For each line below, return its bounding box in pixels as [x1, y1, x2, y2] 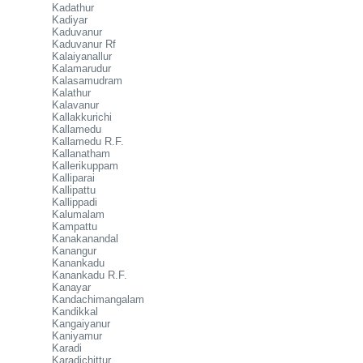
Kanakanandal [52, 233, 118, 245]
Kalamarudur [52, 62, 111, 75]
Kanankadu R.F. [52, 269, 127, 281]
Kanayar [52, 281, 91, 293]
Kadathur [52, 2, 94, 14]
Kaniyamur [52, 330, 102, 342]
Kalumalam [52, 208, 105, 220]
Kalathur [52, 87, 91, 99]
